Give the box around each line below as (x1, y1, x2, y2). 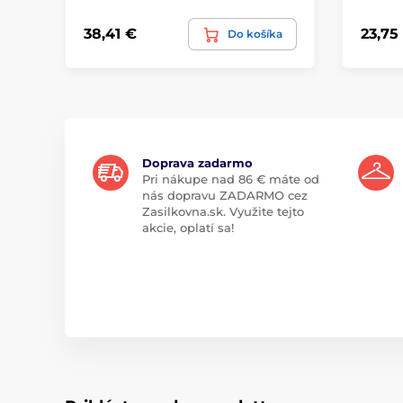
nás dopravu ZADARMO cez (142, 187, 308, 202)
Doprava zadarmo (142, 155, 253, 170)
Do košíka (227, 26, 282, 40)
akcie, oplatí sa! (142, 219, 234, 235)
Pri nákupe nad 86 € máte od (142, 171, 319, 186)
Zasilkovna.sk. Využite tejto (142, 203, 304, 219)
